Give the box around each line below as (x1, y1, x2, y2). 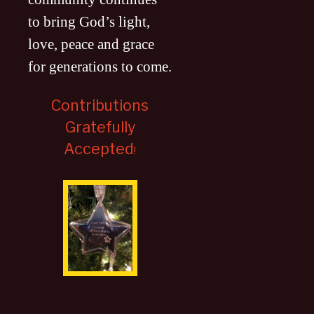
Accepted (64, 139, 134, 158)
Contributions (51, 96, 149, 115)
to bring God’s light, (28, 13, 150, 31)
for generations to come (28, 58, 168, 76)
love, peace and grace (28, 36, 154, 53)
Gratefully (64, 118, 135, 137)
